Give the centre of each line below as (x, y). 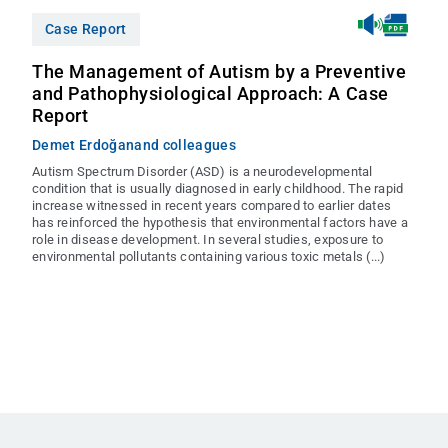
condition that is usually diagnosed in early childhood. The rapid (218, 188)
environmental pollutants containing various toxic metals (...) (209, 256)
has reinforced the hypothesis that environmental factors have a (220, 222)
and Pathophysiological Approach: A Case (210, 93)
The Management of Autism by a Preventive (219, 71)
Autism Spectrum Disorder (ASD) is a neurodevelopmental (202, 171)
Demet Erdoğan (83, 145)
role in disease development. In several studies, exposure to (208, 239)
